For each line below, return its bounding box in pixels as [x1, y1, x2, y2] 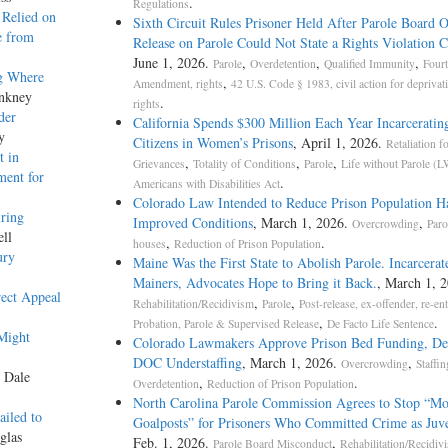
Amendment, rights [132, 76, 223, 92]
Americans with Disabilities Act [132, 176, 280, 192]
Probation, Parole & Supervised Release [132, 316, 319, 332]
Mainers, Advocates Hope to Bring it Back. [132, 273, 377, 293]
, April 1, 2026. [292, 133, 386, 153]
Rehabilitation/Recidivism [132, 296, 254, 312]
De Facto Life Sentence [326, 316, 434, 332]
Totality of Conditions [192, 156, 296, 172]
